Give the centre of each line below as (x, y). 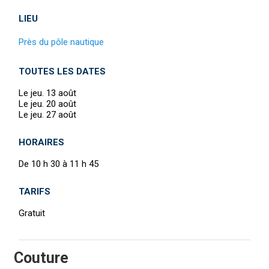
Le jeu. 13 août (47, 93)
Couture (41, 258)
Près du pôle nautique (61, 42)
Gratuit (32, 213)
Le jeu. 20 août (47, 104)
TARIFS (35, 191)
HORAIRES (41, 142)
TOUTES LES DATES (62, 71)
